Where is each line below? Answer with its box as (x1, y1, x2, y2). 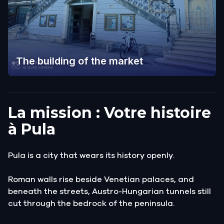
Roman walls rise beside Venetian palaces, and (8, 175, 194, 183)
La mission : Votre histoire (8, 103, 211, 122)
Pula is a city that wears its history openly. (8, 151, 174, 159)
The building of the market (16, 54, 143, 67)
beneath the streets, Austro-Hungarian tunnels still (8, 187, 211, 195)
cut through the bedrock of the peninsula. (8, 199, 174, 207)
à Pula (8, 119, 55, 138)
